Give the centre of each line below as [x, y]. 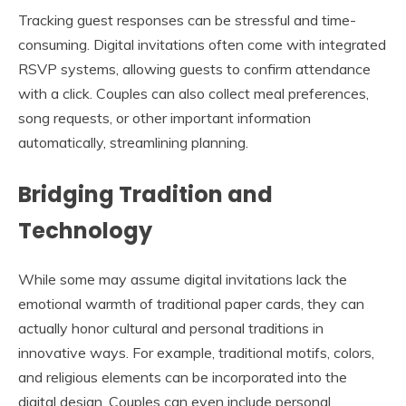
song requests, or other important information [164, 117]
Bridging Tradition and [145, 194]
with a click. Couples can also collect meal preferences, [193, 93]
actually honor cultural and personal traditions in [171, 328]
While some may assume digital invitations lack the [183, 279]
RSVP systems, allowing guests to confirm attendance [194, 68]
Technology [85, 230]
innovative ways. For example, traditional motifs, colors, [196, 352]
